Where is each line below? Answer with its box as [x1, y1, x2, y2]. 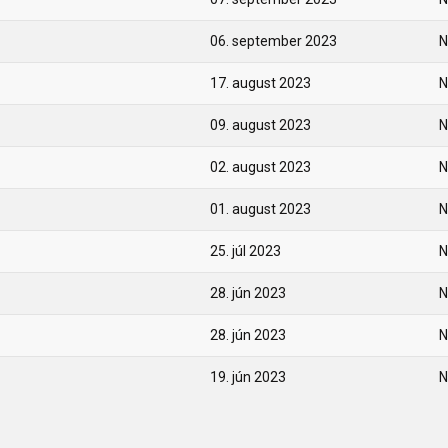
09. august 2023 [210, 117, 311, 133]
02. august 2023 [210, 159, 311, 175]
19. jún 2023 [210, 369, 286, 385]
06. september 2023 [210, 33, 337, 49]
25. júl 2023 [210, 243, 281, 259]
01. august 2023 [210, 201, 311, 217]
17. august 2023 [210, 75, 311, 91]
